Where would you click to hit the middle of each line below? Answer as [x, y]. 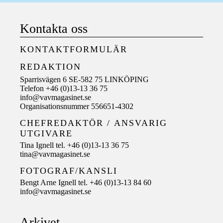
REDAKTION [51, 66]
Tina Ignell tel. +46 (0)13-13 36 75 [74, 145]
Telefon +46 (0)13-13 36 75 [64, 88]
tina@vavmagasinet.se [55, 154]
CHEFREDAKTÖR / [67, 123]
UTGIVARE [46, 133]
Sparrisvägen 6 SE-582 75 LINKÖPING [84, 79]
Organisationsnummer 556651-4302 [77, 106]
